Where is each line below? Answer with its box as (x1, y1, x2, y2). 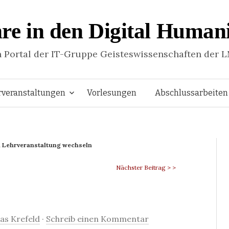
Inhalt (114, 142, 137, 152)
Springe (114, 87, 144, 97)
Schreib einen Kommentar (46, 214, 149, 224)
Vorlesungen (87, 88, 136, 98)
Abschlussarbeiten (155, 88, 228, 98)
